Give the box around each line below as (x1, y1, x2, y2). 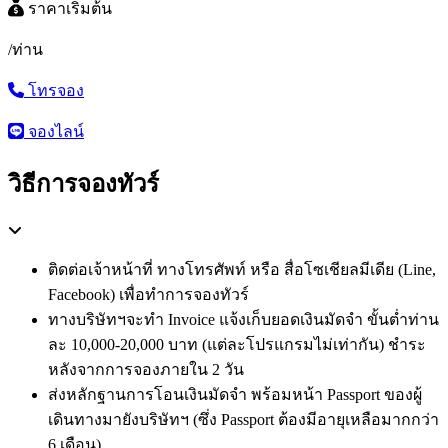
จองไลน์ (28, 122, 84, 140)
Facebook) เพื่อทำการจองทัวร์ (48, 285, 249, 303)
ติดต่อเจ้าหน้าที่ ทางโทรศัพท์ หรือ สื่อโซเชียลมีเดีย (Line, (48, 260, 436, 278)
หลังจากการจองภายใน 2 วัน (48, 360, 244, 378)
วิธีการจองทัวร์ (8, 170, 159, 197)
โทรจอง (28, 81, 84, 99)
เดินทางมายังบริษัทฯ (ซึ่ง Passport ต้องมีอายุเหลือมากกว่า (48, 410, 439, 428)
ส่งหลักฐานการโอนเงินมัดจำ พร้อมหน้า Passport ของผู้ (48, 385, 422, 403)
